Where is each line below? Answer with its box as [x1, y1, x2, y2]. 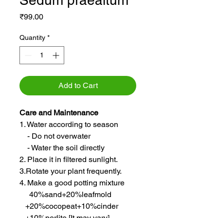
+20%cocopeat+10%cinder [19, 201, 118, 211]
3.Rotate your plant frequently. [19, 166, 122, 176]
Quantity [19, 34, 45, 42]
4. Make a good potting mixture [19, 178, 127, 188]
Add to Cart [58, 81, 98, 91]
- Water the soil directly [19, 143, 105, 153]
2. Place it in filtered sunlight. [19, 155, 118, 164]
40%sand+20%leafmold [19, 190, 111, 200]
